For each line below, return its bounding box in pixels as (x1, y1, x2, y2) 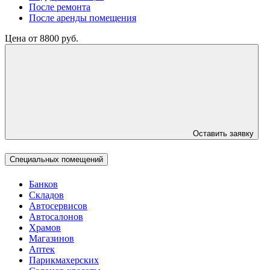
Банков (29, 179, 58, 190)
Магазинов (29, 233, 74, 244)
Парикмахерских (29, 255, 99, 266)
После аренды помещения (29, 12, 136, 23)
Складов (29, 190, 64, 201)
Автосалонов (29, 212, 83, 222)
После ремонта (29, 1, 90, 12)
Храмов (29, 222, 61, 233)
